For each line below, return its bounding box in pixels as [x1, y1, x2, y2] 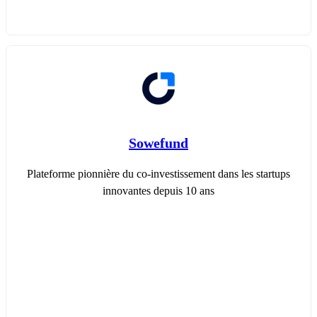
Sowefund [129, 134, 188, 151]
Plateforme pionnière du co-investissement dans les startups [27, 168, 290, 180]
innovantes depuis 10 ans [103, 185, 214, 197]
